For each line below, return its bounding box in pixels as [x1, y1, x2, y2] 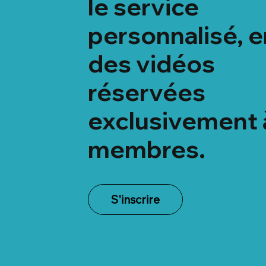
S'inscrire [110, 192, 160, 207]
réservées [87, 77, 205, 107]
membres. [87, 134, 205, 164]
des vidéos [87, 49, 215, 79]
